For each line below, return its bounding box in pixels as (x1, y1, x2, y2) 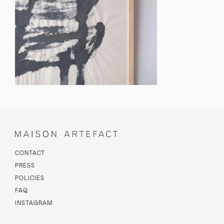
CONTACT (15, 150, 45, 156)
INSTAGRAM (15, 200, 52, 206)
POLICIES (15, 175, 44, 181)
